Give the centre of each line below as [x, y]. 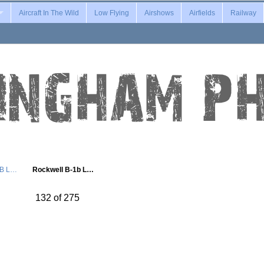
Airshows [159, 13]
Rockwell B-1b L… [63, 169]
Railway [243, 13]
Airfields [202, 13]
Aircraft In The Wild [49, 13]
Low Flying [111, 13]
